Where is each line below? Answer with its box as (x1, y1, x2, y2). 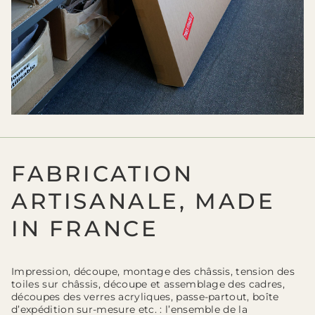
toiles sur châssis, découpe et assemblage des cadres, (11, 278, 285, 291)
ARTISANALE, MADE (11, 187, 276, 214)
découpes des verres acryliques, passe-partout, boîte (11, 290, 279, 304)
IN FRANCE (11, 214, 159, 242)
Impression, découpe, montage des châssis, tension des (11, 265, 295, 278)
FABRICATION (11, 160, 194, 187)
